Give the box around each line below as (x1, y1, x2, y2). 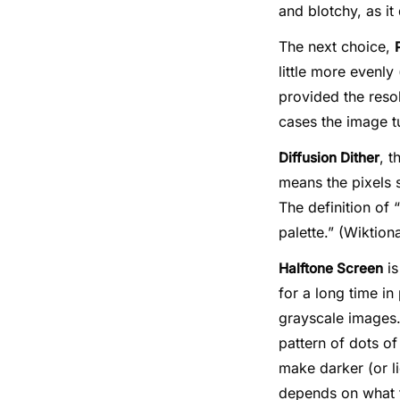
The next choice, (279, 37, 395, 55)
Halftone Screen (279, 260, 383, 277)
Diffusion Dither (279, 149, 379, 166)
